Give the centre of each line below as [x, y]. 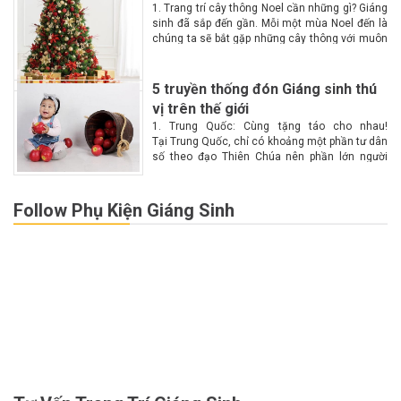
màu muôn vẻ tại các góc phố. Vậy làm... [252, 54]
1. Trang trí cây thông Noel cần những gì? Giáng [270, 9]
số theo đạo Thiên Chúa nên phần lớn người [270, 157]
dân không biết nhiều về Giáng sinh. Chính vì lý [270, 172]
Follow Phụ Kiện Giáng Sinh [124, 211]
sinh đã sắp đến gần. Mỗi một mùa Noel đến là [270, 24]
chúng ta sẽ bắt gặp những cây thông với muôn [270, 39]
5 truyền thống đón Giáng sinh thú [264, 90]
